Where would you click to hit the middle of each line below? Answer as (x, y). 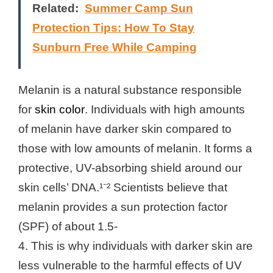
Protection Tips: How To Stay (113, 28)
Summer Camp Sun (139, 9)
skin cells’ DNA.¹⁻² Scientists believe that (123, 188)
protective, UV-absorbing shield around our (130, 168)
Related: (55, 9)
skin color (60, 110)
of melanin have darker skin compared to (125, 129)
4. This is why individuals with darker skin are (136, 246)
